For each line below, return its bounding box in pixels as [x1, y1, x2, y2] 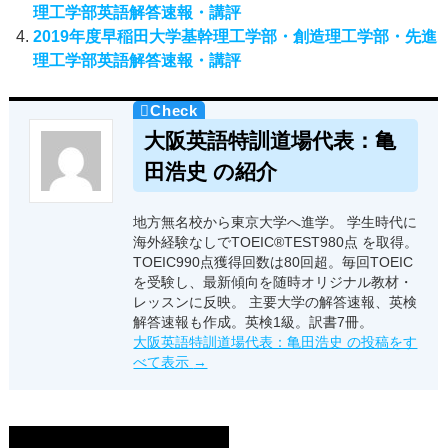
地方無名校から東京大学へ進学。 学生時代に [133, 213, 418, 230]
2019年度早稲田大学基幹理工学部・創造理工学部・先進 [33, 28, 438, 46]
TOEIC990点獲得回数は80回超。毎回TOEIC [133, 253, 414, 270]
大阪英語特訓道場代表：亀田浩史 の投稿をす [133, 333, 418, 350]
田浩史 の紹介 [143, 159, 277, 183]
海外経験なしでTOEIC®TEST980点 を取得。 [133, 233, 419, 250]
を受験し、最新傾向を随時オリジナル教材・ [133, 273, 414, 290]
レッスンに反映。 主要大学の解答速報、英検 [133, 293, 418, 310]
